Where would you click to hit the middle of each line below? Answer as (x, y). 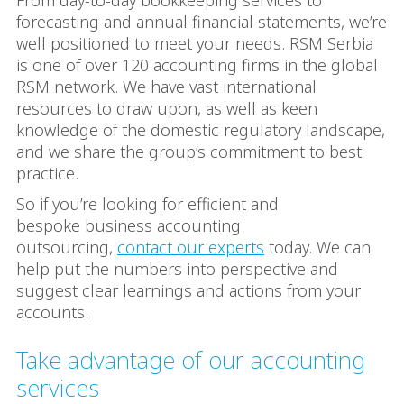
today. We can (317, 247)
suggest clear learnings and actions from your (188, 290)
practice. (52, 173)
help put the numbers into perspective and (177, 269)
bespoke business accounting (129, 225)
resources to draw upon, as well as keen (167, 108)
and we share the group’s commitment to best (189, 151)
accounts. (55, 312)
